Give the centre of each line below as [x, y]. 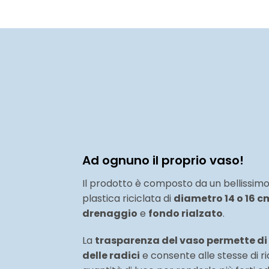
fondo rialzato [186, 213]
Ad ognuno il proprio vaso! [163, 160]
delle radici [111, 256]
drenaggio [110, 213]
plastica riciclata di [128, 198]
